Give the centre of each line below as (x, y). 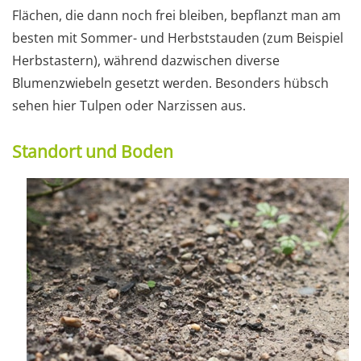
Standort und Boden (93, 151)
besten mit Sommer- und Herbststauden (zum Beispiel (178, 37)
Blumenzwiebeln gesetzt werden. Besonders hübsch (170, 83)
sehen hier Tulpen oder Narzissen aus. (129, 105)
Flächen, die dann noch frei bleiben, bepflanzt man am (176, 15)
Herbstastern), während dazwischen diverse (146, 60)
